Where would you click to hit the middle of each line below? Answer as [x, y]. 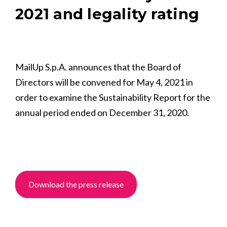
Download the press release [76, 184]
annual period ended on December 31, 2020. [102, 112]
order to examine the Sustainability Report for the [113, 97]
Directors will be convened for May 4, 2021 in [104, 82]
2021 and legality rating [107, 14]
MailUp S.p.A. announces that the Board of [98, 67]
